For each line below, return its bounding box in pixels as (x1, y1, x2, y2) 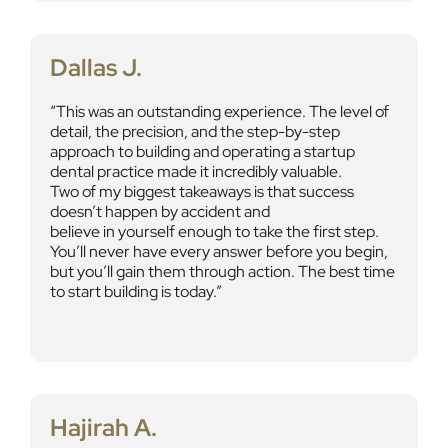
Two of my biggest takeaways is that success (49, 181, 354, 202)
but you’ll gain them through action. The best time (49, 261, 395, 282)
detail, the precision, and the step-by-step (49, 121, 340, 142)
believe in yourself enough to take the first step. (49, 221, 379, 242)
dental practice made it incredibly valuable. (49, 161, 342, 182)
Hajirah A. (49, 412, 157, 443)
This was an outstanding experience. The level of (55, 101, 389, 122)
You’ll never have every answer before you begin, (49, 241, 388, 262)
